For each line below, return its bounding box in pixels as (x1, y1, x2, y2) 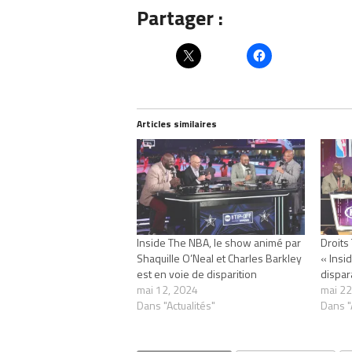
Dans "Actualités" (137, 296, 215, 313)
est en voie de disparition (137, 265, 257, 282)
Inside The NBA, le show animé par (137, 233, 301, 251)
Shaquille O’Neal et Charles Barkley (137, 249, 302, 266)
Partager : (137, 2, 223, 33)
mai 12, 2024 (137, 280, 198, 298)
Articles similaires (137, 115, 217, 131)
